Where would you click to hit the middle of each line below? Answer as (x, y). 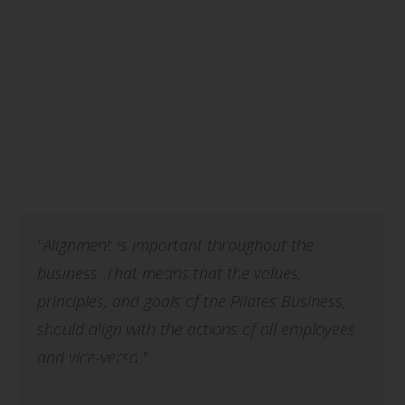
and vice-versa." (92, 358)
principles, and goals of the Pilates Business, (192, 301)
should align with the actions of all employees (196, 330)
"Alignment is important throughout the (175, 245)
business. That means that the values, (170, 273)
